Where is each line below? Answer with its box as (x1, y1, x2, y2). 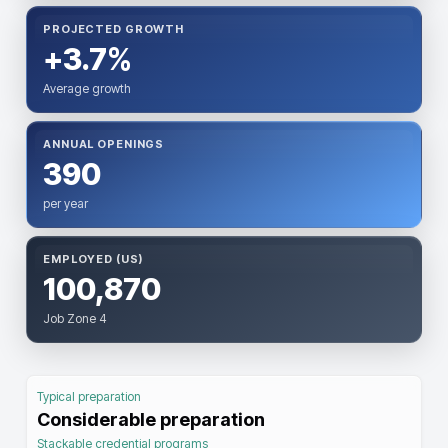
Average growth (43, 81, 131, 96)
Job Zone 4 (43, 311, 107, 326)
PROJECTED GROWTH (43, 22, 185, 36)
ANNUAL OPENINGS (43, 137, 165, 151)
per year (43, 196, 88, 211)
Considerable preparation (37, 409, 265, 430)
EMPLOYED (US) (43, 252, 143, 266)
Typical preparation (37, 389, 141, 404)
